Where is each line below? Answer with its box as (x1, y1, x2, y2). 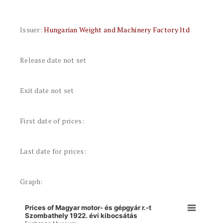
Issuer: (20, 25, 44, 34)
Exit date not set (20, 86, 74, 95)
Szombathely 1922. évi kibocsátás (25, 211, 138, 220)
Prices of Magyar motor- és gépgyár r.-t (25, 204, 152, 212)
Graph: (20, 177, 43, 186)
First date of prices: (20, 116, 84, 125)
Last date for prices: (20, 146, 86, 156)
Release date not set (20, 55, 87, 65)
